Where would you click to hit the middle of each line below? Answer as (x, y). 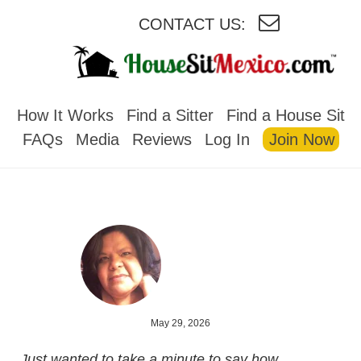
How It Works (65, 115)
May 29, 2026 (180, 323)
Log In (227, 139)
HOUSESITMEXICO (193, 93)
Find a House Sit (285, 115)
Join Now (301, 139)
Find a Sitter (170, 115)
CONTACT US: (192, 24)
